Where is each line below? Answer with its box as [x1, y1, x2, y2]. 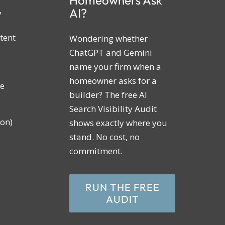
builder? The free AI [69, 89, 148, 101]
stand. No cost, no [69, 131, 140, 143]
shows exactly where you [69, 117, 168, 129]
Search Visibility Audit [69, 103, 157, 115]
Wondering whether [69, 33, 148, 45]
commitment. [69, 145, 123, 157]
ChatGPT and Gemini [69, 47, 153, 59]
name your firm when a [69, 61, 162, 73]
